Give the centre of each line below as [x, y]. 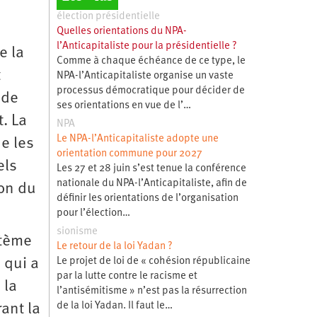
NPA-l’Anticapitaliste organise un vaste [145, 76]
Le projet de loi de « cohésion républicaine [153, 261]
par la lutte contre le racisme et [127, 276]
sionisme [77, 231]
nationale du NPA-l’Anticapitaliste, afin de [151, 183]
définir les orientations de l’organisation [147, 198]
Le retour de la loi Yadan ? [114, 246]
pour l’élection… [93, 213]
